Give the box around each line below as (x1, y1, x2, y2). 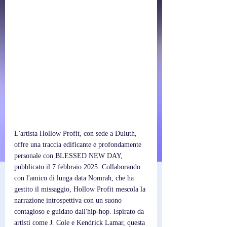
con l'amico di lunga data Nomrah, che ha (14, 174, 136, 182)
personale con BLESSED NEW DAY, (14, 152, 125, 160)
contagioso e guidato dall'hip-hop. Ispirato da (14, 208, 146, 215)
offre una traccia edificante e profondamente (14, 141, 143, 148)
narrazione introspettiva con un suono (14, 197, 124, 204)
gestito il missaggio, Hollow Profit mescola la (14, 185, 147, 193)
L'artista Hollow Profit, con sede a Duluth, (14, 130, 139, 137)
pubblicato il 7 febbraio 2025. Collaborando (14, 163, 142, 171)
